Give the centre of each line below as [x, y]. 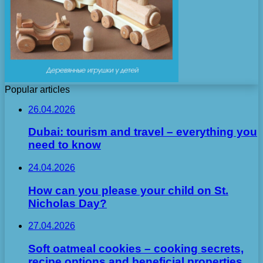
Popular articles [37, 89]
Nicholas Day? [68, 203]
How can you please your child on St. [128, 190]
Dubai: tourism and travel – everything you [143, 132]
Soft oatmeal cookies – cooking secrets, [136, 249]
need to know [65, 145]
